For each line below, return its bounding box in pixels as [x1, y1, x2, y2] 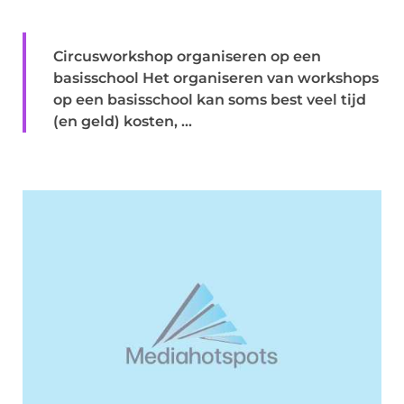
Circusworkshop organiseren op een [53, 47, 321, 65]
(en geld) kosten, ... [53, 112, 192, 130]
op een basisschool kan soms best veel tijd [53, 90, 366, 108]
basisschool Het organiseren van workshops [53, 69, 379, 87]
